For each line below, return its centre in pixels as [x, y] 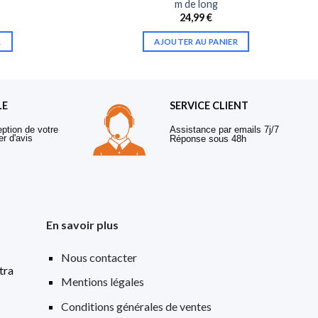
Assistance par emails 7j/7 [224, 130]
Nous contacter [99, 257]
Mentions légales [103, 282]
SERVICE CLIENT [209, 106]
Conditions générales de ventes [137, 306]
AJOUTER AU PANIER [196, 41]
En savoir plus [83, 224]
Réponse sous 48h [214, 139]
